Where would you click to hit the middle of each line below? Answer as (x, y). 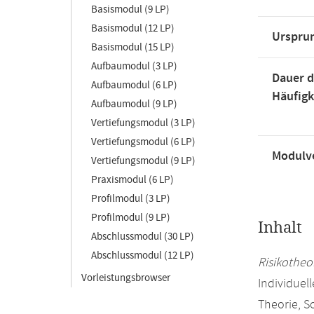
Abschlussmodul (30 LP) (143, 237)
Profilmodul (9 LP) (131, 218)
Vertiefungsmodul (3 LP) (143, 123)
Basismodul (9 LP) (130, 9)
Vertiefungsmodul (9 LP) (143, 161)
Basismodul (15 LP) (133, 47)
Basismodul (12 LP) (133, 28)
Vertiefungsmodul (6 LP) (143, 142)
